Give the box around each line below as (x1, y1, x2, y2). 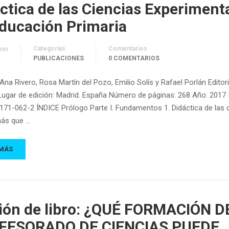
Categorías (33, 45, 65, 52)
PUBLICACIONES (33, 55, 84, 62)
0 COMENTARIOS (108, 55, 159, 62)
